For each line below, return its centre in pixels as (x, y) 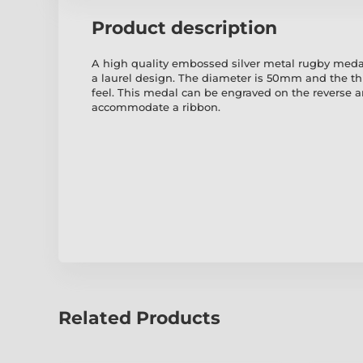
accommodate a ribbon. (156, 107)
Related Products (139, 318)
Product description (184, 28)
